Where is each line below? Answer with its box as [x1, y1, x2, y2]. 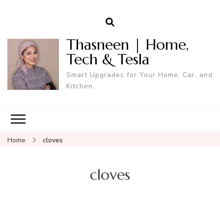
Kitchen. [66, 81, 95, 91]
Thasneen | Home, [66, 35, 189, 54]
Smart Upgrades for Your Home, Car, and [66, 70, 213, 80]
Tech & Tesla [66, 50, 149, 68]
